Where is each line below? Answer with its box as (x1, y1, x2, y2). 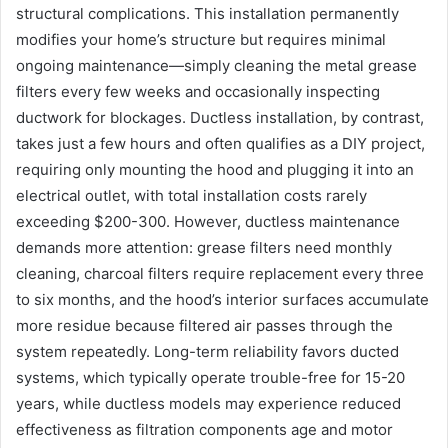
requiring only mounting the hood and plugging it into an (16, 159, 414, 179)
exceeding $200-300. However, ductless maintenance (16, 211, 400, 231)
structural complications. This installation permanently (16, 3, 399, 23)
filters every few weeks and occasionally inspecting (16, 81, 380, 101)
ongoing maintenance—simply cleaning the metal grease (16, 55, 417, 75)
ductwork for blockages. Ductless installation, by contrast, (16, 107, 424, 127)
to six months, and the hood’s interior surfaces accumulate (16, 289, 429, 309)
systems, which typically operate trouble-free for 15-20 (16, 367, 405, 387)
